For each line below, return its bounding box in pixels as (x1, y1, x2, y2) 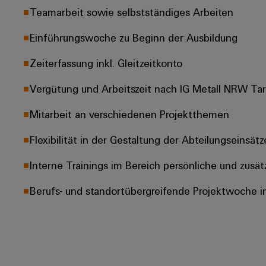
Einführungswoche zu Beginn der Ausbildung (30, 30, 237, 44)
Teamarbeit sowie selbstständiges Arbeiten (30, 5, 233, 18)
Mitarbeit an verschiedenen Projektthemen (30, 107, 229, 121)
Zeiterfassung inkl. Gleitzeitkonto (30, 56, 182, 69)
